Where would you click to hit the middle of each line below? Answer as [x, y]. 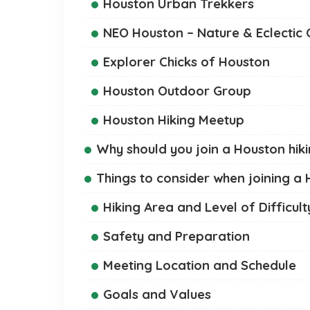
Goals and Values [157, 294]
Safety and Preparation [176, 236]
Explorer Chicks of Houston [186, 61]
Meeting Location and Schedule [200, 265]
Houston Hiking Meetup [174, 119]
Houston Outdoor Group [177, 90]
